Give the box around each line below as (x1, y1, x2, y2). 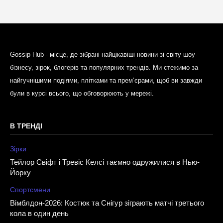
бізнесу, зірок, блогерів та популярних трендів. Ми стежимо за (10, 63, 198, 71)
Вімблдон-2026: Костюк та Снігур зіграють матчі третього (10, 198, 204, 207)
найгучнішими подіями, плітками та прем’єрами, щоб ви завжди (10, 76, 202, 84)
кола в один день (10, 209, 69, 218)
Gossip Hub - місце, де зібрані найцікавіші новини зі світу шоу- (10, 50, 197, 58)
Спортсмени (10, 185, 50, 194)
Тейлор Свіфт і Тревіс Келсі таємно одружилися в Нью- (10, 157, 200, 166)
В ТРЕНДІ (10, 121, 42, 130)
